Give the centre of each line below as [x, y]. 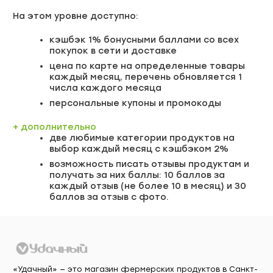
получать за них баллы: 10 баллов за [137, 175]
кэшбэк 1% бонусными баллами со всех [144, 40]
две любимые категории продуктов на [142, 138]
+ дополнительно [55, 127]
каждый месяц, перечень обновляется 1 [146, 77]
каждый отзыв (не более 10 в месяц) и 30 [148, 186]
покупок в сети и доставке [113, 51]
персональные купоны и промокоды [135, 103]
